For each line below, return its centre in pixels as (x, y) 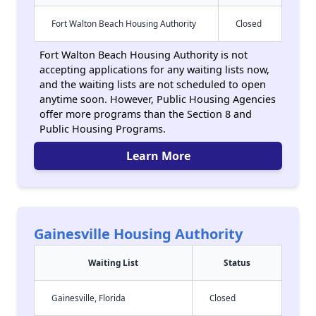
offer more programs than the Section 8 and (146, 114)
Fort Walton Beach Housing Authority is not (144, 55)
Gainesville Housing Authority (138, 234)
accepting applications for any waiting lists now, (154, 69)
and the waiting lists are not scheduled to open (153, 84)
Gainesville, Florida (89, 298)
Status (237, 262)
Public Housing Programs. (103, 129)
